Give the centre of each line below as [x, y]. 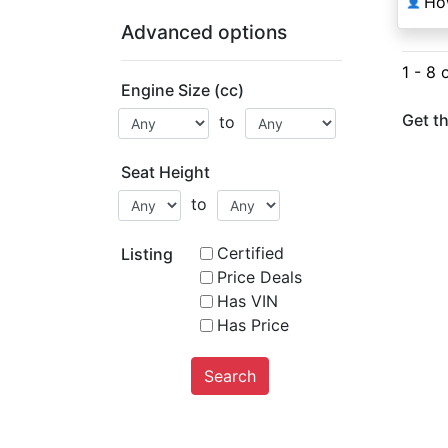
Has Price [252, 325]
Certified [250, 253]
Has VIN [247, 301]
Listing [147, 254]
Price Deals [259, 277]
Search [229, 376]
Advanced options [204, 32]
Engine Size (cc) [182, 90]
